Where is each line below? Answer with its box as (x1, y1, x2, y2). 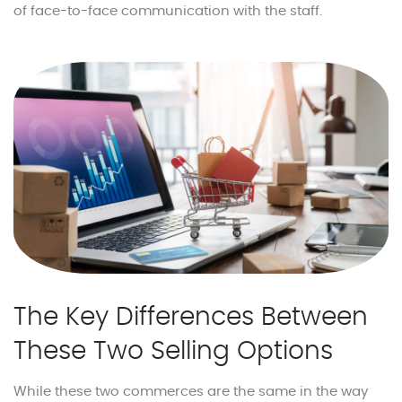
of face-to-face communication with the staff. (13, 4, 322, 19)
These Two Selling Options (13, 338, 333, 364)
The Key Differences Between (13, 304, 368, 330)
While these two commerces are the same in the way (13, 384, 368, 398)
